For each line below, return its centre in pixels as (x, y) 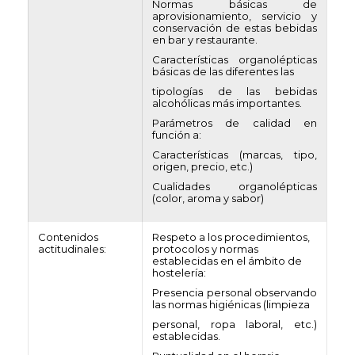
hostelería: (179, 273)
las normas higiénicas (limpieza (231, 304)
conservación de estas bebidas (235, 28)
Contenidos (68, 237)
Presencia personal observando (235, 292)
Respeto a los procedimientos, (231, 237)
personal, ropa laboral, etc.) (235, 324)
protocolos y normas (205, 249)
